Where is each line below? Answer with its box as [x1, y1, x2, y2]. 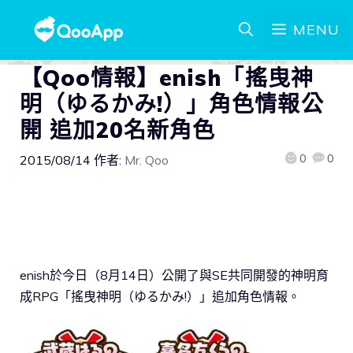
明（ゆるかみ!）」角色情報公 [20, 90, 324, 117]
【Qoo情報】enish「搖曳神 [20, 64, 314, 91]
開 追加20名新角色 [20, 116, 216, 143]
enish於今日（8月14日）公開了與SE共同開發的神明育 [20, 266, 329, 283]
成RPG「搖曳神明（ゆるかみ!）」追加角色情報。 [20, 288, 300, 304]
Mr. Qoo [124, 152, 169, 168]
